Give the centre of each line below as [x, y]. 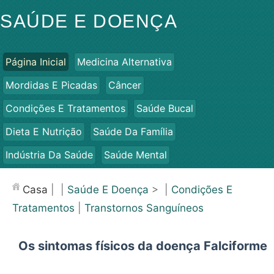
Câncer [125, 85]
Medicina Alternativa [124, 62]
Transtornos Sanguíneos [144, 208]
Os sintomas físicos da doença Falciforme [143, 246]
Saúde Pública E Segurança [69, 178]
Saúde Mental [135, 155]
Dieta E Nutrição [44, 131]
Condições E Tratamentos [65, 108]
